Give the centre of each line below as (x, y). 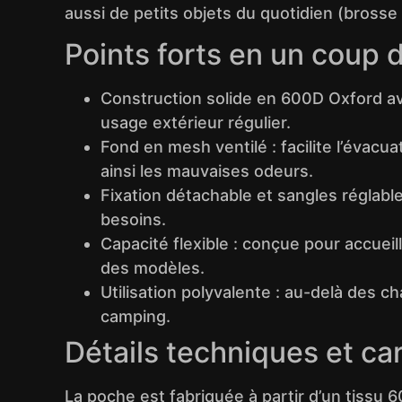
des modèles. (153, 268)
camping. (135, 317)
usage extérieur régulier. (196, 123)
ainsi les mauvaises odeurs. (207, 171)
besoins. (133, 220)
